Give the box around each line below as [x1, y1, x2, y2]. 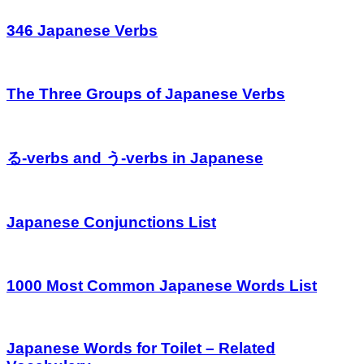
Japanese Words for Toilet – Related [6, 340, 275, 357]
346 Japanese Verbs [6, 22, 158, 40]
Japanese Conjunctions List [6, 214, 216, 232]
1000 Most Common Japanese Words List [6, 276, 317, 294]
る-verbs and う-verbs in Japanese [6, 149, 263, 167]
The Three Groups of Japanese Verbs [6, 84, 285, 102]
